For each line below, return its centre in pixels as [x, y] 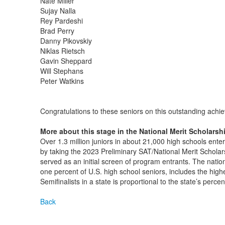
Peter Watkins [62, 81]
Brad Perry [57, 31]
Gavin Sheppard [66, 61]
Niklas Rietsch [62, 51]
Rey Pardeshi [61, 21]
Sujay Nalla [58, 11]
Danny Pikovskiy [66, 41]
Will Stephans [62, 71]
